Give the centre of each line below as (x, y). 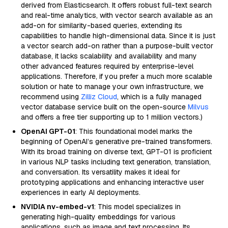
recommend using (51, 97)
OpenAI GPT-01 (48, 131)
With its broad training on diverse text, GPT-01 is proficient (116, 152)
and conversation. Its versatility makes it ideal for (101, 172)
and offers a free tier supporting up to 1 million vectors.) (112, 117)
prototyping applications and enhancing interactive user (112, 182)
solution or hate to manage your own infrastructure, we (112, 87)
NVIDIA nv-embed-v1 (58, 207)
